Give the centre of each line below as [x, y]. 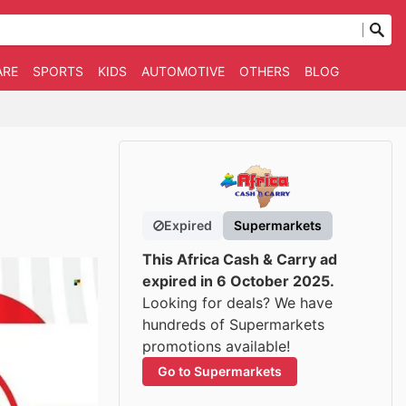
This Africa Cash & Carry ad [240, 259]
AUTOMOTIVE [183, 71]
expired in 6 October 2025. [238, 281]
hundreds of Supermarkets [233, 324]
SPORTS [58, 71]
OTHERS [264, 71]
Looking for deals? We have [237, 303]
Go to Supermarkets [220, 371]
